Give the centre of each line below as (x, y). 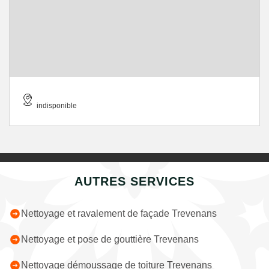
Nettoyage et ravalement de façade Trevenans (119, 213)
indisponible (57, 106)
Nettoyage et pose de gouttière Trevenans (110, 239)
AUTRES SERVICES (134, 181)
